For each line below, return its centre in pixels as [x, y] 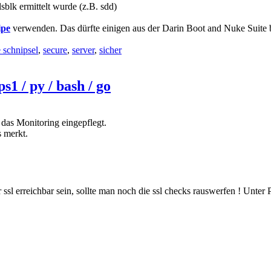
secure [55, 50]
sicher [110, 50]
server [83, 50]
